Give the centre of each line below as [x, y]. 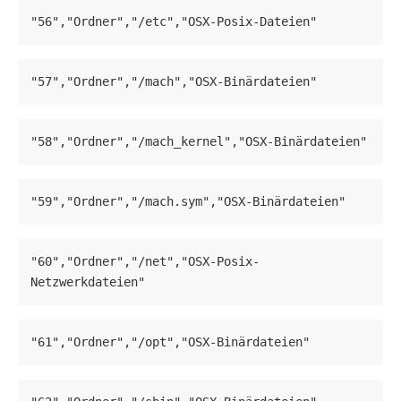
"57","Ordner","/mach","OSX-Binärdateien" [174, 82]
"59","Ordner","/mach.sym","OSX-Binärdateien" [188, 202]
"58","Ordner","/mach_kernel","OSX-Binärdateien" [199, 142]
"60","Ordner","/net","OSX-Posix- [145, 262]
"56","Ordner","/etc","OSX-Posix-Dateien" [174, 22]
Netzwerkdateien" [88, 282]
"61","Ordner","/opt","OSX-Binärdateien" [170, 342]
